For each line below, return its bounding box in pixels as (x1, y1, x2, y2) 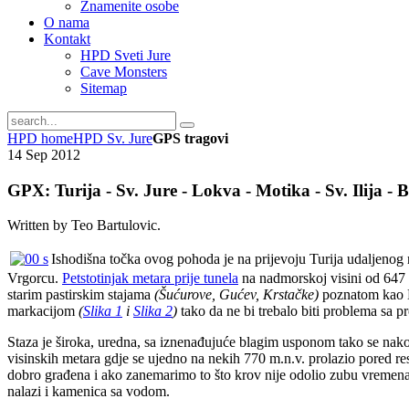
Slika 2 (133, 303, 173, 320)
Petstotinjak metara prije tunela (62, 270, 238, 287)
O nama (44, 15, 89, 30)
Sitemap (80, 80, 127, 96)
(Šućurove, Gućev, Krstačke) (151, 287, 319, 303)
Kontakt (44, 31, 90, 47)
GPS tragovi (152, 131, 228, 146)
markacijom (7, 303, 79, 320)
